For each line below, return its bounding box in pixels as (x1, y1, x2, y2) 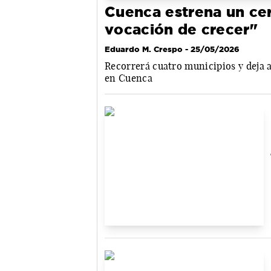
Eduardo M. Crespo (105, 44, 183, 53)
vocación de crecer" (105, 21, 258, 38)
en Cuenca (105, 71, 152, 84)
